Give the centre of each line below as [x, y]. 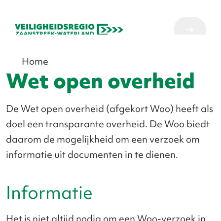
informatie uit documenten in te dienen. [92, 154]
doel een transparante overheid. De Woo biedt [108, 124]
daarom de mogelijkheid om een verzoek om [103, 139]
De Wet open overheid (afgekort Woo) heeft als [110, 109]
